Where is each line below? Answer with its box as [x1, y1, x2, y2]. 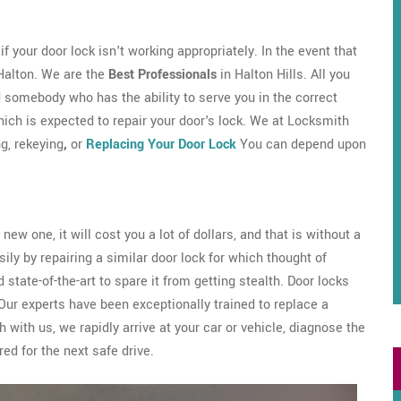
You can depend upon [236, 135, 366, 154]
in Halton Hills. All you [217, 65, 350, 84]
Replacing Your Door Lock [86, 135, 236, 154]
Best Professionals [108, 65, 217, 84]
